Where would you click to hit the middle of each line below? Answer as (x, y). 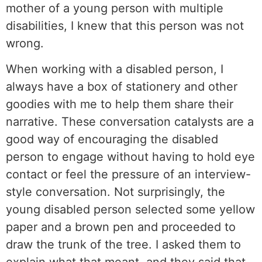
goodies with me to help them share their (120, 104)
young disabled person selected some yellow (130, 210)
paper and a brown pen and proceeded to (121, 227)
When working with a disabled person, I (115, 69)
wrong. (25, 43)
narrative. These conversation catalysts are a (130, 122)
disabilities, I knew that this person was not (125, 25)
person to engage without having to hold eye (130, 157)
